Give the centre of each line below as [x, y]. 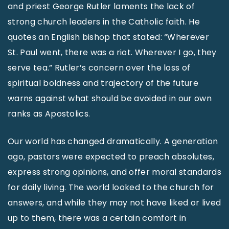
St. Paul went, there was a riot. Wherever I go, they [112, 52]
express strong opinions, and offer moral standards [115, 172]
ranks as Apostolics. [49, 113]
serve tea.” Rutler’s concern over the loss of [99, 67]
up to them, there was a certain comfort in [97, 218]
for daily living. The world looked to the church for [111, 187]
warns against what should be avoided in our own [110, 98]
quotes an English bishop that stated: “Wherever [109, 37]
